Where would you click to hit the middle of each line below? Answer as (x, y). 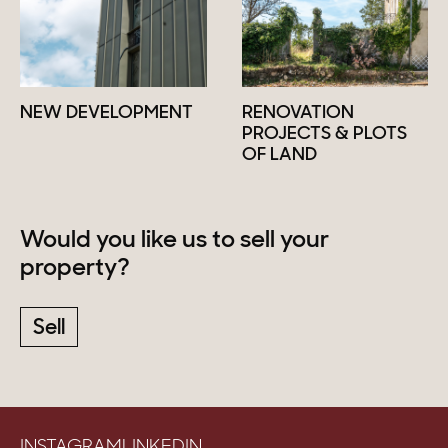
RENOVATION (297, 113)
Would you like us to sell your (174, 240)
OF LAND (279, 155)
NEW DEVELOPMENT (106, 113)
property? (75, 268)
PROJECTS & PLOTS (324, 134)
